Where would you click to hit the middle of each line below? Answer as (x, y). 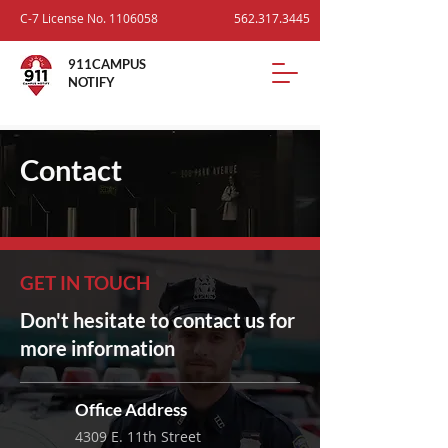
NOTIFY (91, 82)
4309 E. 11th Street (140, 436)
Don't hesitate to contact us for (157, 320)
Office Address (131, 409)
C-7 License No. (64, 18)
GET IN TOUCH (85, 282)
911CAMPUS (107, 64)
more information (97, 348)
